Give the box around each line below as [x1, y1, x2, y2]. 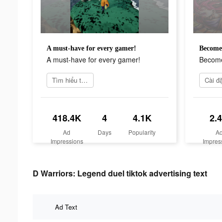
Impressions [50, 136, 83, 145]
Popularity [128, 127, 156, 136]
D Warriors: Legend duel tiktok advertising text [33, 167, 207, 179]
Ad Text [55, 202, 77, 212]
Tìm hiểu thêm [81, 75, 88, 85]
